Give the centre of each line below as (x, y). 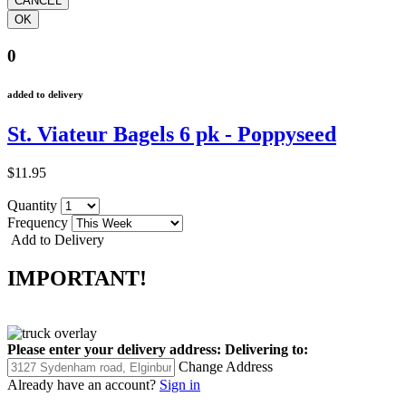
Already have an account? (82, 384)
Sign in (180, 384)
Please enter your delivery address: (114, 349)
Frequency (39, 222)
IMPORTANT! (77, 278)
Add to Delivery (56, 239)
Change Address (226, 366)
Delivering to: (266, 349)
